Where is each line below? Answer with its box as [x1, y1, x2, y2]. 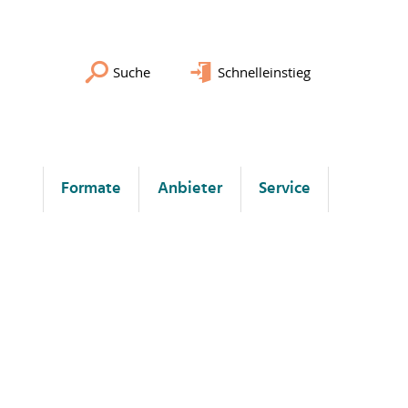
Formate [61, 175, 121, 202]
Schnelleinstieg [218, 63, 311, 81]
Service [259, 175, 311, 202]
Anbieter [158, 175, 222, 202]
